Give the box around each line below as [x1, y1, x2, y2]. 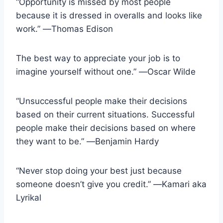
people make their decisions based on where [16, 122, 196, 133]
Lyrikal [16, 192, 41, 203]
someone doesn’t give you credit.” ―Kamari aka [16, 179, 207, 189]
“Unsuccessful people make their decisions [16, 96, 187, 106]
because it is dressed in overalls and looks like [16, 10, 202, 20]
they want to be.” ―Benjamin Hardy [16, 136, 159, 146]
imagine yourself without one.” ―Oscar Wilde [16, 66, 196, 77]
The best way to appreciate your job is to [16, 53, 180, 63]
